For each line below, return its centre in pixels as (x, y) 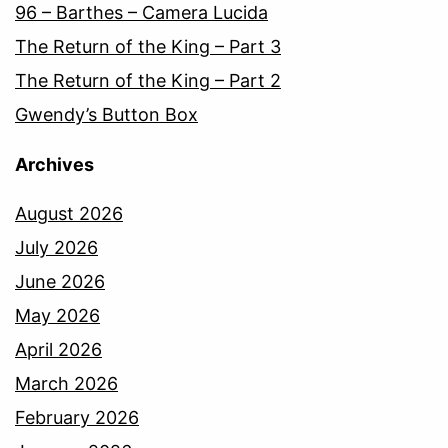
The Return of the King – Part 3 (148, 47)
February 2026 (77, 418)
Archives (54, 165)
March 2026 (66, 384)
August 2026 (69, 214)
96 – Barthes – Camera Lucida (141, 13)
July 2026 (56, 248)
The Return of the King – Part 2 (148, 81)
